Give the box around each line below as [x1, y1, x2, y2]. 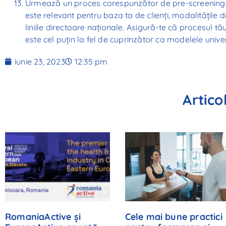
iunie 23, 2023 [15, 56, 65, 67]
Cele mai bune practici [125, 211, 222, 223]
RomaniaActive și [5, 211, 81, 223]
